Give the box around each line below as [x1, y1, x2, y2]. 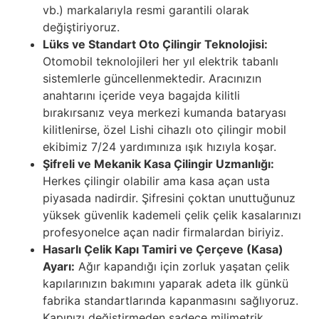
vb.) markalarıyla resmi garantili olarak [43, 3, 249, 18]
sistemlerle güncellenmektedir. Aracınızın [43, 71, 261, 86]
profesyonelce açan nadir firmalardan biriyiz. [43, 225, 283, 240]
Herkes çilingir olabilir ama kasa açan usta [43, 174, 270, 189]
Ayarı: [43, 259, 75, 274]
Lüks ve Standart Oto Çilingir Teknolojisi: [43, 37, 268, 52]
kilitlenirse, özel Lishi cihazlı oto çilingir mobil [43, 122, 286, 137]
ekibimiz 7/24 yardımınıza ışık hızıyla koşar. [43, 140, 276, 155]
